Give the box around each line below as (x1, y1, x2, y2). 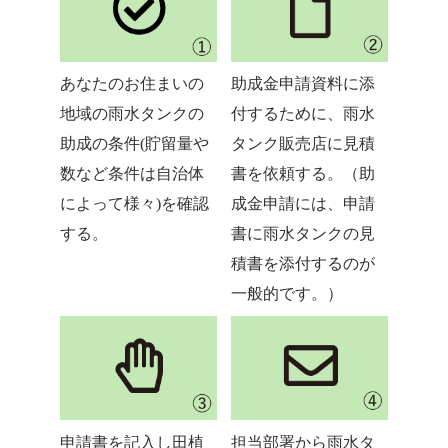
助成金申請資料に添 (230, 75, 375, 94)
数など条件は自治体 (59, 165, 204, 184)
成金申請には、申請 (230, 195, 375, 214)
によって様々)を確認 (59, 195, 209, 214)
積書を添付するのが (230, 255, 375, 274)
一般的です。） (230, 285, 343, 304)
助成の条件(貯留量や (59, 135, 209, 154)
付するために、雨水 (230, 105, 375, 124)
